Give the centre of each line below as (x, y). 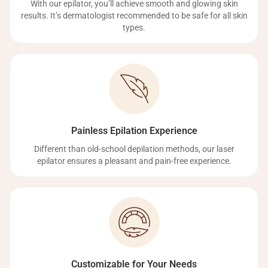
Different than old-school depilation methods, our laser (134, 149)
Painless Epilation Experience (134, 131)
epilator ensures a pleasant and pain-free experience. (134, 161)
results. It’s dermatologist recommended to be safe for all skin (134, 16)
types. (134, 28)
